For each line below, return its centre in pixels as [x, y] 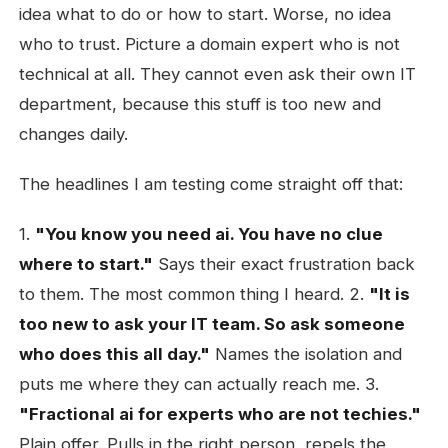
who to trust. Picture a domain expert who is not [210, 44]
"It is [390, 294]
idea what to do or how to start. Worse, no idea [205, 14]
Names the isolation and [306, 354]
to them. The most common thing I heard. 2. [194, 294]
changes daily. [74, 134]
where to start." [86, 264]
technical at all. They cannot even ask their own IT [218, 74]
